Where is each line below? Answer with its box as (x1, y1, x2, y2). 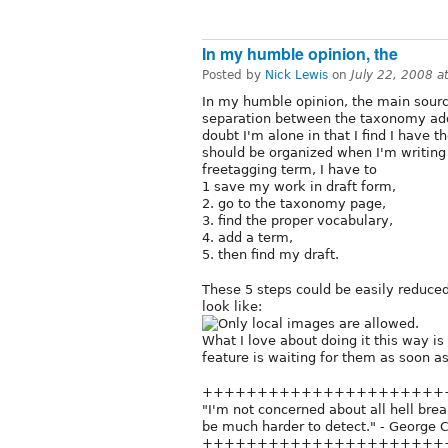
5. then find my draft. (202, 246, 339, 262)
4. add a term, (202, 229, 293, 245)
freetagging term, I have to (202, 161, 377, 177)
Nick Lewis (265, 67, 328, 82)
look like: (202, 298, 262, 314)
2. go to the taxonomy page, (202, 195, 386, 211)
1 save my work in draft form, (202, 178, 396, 194)
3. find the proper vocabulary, (202, 212, 393, 228)
